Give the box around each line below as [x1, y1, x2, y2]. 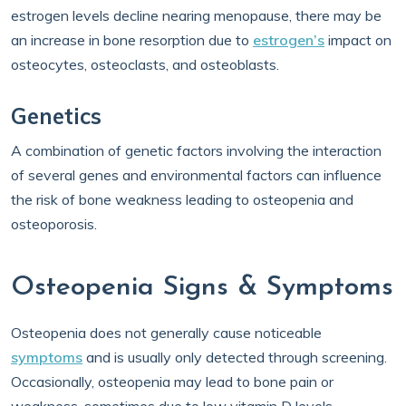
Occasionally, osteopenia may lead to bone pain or [11, 372, 333, 391]
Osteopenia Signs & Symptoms [11, 274, 393, 302]
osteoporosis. [11, 215, 97, 233]
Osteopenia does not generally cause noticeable [11, 324, 322, 342]
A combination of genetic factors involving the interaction [11, 141, 382, 159]
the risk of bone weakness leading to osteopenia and [11, 190, 353, 208]
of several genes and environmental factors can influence [11, 166, 382, 184]
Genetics [11, 102, 101, 130]
